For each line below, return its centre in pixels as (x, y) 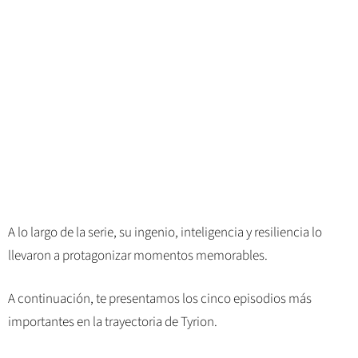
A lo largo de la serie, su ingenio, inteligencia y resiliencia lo (165, 232)
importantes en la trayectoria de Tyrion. (113, 322)
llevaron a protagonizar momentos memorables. (138, 255)
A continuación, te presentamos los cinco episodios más (160, 299)
